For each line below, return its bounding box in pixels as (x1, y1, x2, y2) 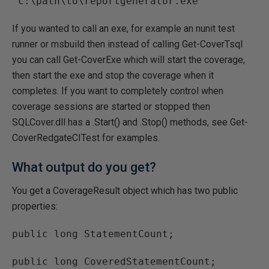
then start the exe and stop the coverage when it (12, 70, 214, 81)
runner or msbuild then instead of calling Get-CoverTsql (12, 38, 243, 50)
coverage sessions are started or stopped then (12, 101, 210, 112)
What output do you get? (12, 160, 156, 175)
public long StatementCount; (12, 228, 174, 240)
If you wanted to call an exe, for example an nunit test (12, 23, 235, 34)
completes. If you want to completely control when (12, 85, 223, 97)
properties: (12, 201, 58, 212)
